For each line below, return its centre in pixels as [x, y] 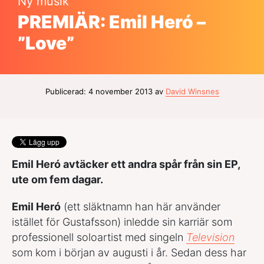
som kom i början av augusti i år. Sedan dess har [129, 252]
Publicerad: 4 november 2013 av [105, 91]
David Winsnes [192, 91]
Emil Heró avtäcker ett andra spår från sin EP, [126, 164]
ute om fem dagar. [57, 179]
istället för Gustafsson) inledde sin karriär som [122, 222]
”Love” [46, 43]
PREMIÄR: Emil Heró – [112, 22]
